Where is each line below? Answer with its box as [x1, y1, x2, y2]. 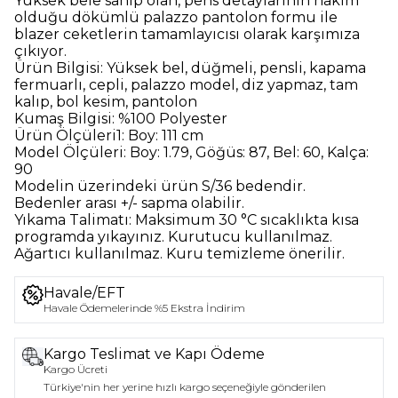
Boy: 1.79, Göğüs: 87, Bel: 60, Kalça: [126, 144, 369, 162]
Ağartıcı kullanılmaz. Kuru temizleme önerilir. [14, 245, 345, 263]
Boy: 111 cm [124, 127, 203, 145]
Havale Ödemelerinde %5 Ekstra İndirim [44, 301, 245, 315]
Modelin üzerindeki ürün [14, 178, 202, 195]
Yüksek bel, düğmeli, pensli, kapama [103, 60, 366, 77]
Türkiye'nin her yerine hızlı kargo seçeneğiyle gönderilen [44, 380, 326, 394]
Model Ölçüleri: [14, 144, 126, 162]
